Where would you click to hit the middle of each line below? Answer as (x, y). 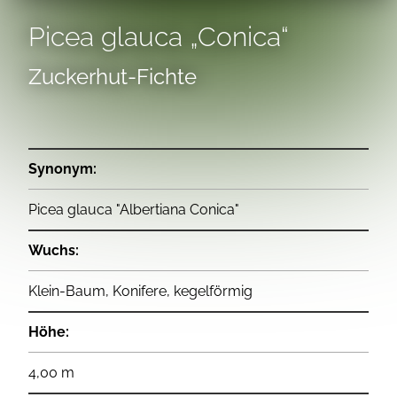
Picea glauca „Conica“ (159, 36)
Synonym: (62, 168)
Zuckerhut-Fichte (113, 76)
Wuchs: (54, 250)
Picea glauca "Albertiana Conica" (134, 209)
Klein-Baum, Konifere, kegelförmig (140, 291)
